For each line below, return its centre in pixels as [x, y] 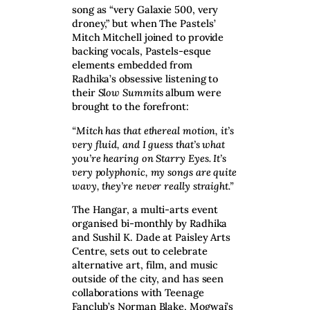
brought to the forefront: [132, 107]
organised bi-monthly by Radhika [150, 224]
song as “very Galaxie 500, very [145, 10]
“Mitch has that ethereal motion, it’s [153, 130]
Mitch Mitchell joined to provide [148, 37]
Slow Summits [132, 93]
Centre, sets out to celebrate [140, 251]
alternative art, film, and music [145, 265]
